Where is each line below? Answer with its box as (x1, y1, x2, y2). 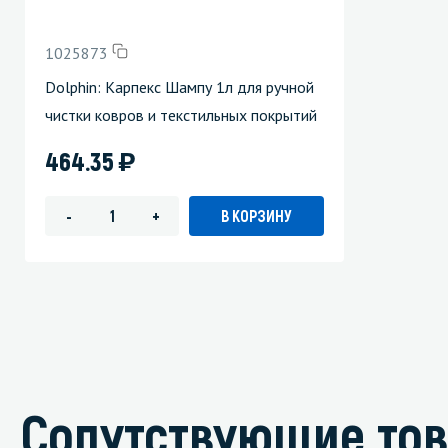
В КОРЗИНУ (221, 205, 292, 225)
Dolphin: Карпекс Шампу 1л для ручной (45, 76, 314, 97)
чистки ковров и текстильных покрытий (45, 104, 317, 125)
